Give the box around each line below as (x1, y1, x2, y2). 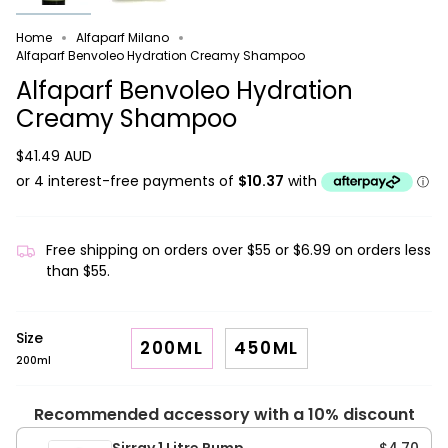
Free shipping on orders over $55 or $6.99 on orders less (46, 239, 431, 260)
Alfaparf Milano (76, 29, 169, 46)
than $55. (46, 260, 110, 281)
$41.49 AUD (16, 146, 92, 167)
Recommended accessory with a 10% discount (33, 402, 415, 426)
